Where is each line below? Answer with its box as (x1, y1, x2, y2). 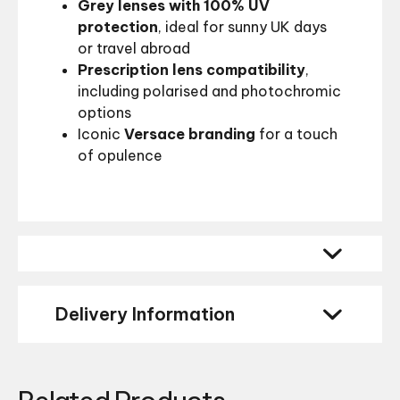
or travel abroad (78, 39, 190, 58)
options (78, 104, 131, 122)
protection (78, 18, 158, 37)
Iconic (78, 125, 124, 144)
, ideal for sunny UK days (158, 18, 327, 37)
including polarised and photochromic (78, 82, 341, 101)
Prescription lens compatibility (78, 61, 305, 79)
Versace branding (124, 125, 255, 144)
